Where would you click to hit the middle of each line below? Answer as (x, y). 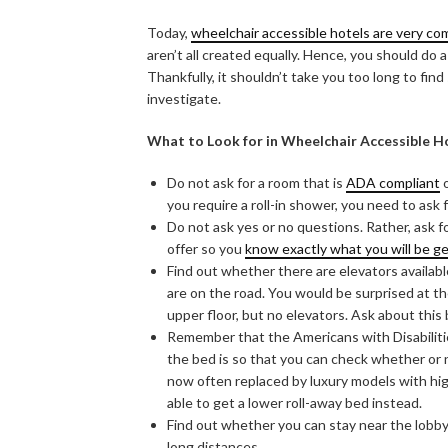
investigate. (184, 98)
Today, (169, 32)
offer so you (206, 248)
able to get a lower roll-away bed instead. (294, 402)
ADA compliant (393, 182)
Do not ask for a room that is (256, 182)
